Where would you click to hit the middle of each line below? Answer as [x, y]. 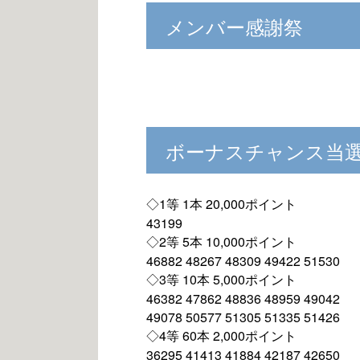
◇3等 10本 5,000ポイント [221, 279]
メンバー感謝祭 [234, 26]
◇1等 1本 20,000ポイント [221, 204]
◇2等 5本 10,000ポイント [221, 241]
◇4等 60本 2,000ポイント [221, 335]
